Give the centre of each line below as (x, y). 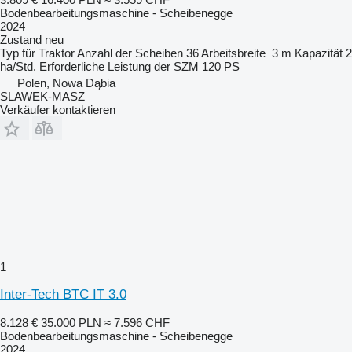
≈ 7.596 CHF (137, 323)
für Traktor (48, 53)
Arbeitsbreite (233, 53)
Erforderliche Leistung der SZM (119, 66)
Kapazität (319, 53)
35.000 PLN (71, 323)
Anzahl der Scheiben (130, 53)
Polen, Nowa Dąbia (66, 83)
